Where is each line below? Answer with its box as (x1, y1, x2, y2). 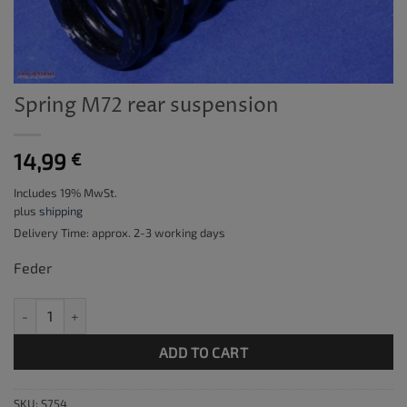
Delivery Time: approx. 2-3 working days (14, 224, 225, 240)
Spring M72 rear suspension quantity (13, 299, 228, 315)
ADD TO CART (158, 342, 249, 361)
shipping (39, 203, 83, 218)
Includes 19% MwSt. (14, 184, 117, 200)
